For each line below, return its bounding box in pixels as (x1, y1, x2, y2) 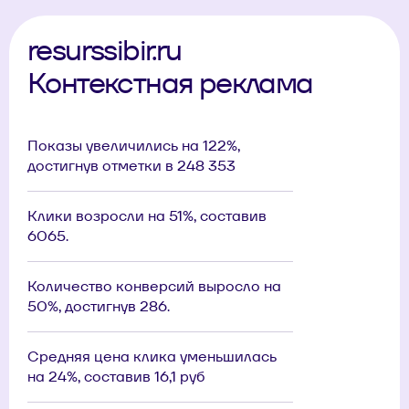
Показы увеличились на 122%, (27, 136, 240, 155)
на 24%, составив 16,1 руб (27, 367, 204, 386)
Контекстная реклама (27, 64, 313, 101)
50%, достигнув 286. (27, 297, 170, 316)
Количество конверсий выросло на (27, 277, 281, 296)
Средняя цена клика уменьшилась (27, 347, 277, 366)
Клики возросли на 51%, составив (27, 206, 267, 225)
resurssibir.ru (27, 31, 182, 68)
